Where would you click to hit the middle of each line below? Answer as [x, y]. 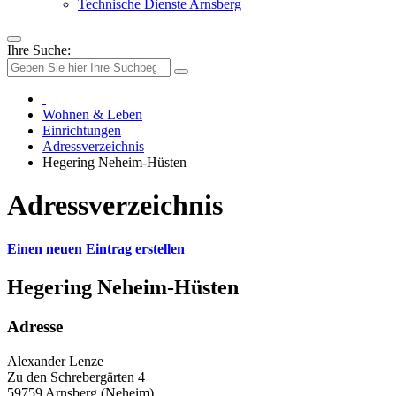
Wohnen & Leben [92, 114]
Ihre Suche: [39, 50]
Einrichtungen [82, 130]
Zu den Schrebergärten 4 [76, 377]
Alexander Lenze [55, 361]
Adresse [35, 327]
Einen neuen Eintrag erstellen [96, 248]
